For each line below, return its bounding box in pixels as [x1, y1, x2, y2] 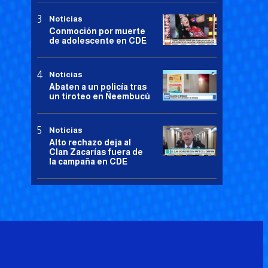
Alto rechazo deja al [49, 138, 131, 148]
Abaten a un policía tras [49, 82, 147, 92]
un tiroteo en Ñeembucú [49, 92, 150, 102]
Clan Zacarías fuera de [49, 147, 143, 157]
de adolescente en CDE [49, 36, 147, 46]
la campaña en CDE [49, 157, 127, 167]
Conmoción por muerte [49, 26, 145, 36]
